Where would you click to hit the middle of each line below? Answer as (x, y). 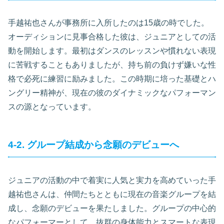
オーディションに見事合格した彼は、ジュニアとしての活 (112, 37)
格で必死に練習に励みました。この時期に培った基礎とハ (112, 79)
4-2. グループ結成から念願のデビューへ (93, 144)
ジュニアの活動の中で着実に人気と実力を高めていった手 (112, 180)
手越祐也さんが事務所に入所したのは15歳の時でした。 (108, 23)
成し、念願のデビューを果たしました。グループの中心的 (112, 208)
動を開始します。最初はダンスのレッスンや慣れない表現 (112, 51)
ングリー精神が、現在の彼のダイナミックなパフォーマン (112, 93)
